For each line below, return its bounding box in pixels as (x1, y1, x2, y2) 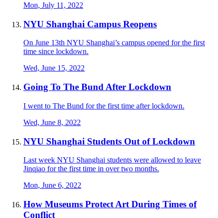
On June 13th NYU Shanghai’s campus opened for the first (23, 38, 205, 47)
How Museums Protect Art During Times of (23, 199, 197, 209)
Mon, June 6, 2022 (23, 181, 81, 190)
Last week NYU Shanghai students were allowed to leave (23, 156, 201, 164)
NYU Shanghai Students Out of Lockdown (23, 136, 195, 146)
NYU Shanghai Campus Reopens (23, 18, 157, 29)
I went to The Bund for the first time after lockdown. (23, 101, 184, 110)
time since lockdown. (23, 47, 89, 56)
